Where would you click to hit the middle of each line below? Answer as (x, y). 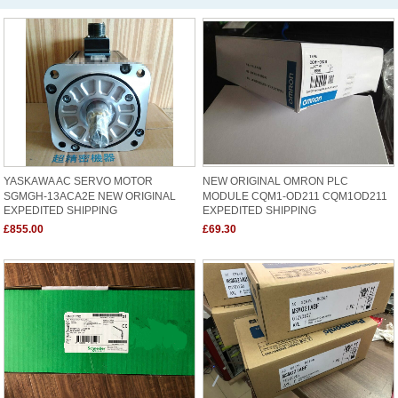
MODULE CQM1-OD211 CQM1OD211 (295, 195)
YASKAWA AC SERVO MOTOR (78, 181)
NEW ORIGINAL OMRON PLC (275, 181)
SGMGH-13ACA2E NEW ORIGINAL (90, 195)
